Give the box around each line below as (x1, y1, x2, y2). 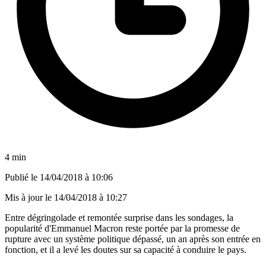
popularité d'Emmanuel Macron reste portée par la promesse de (5, 223, 240, 233)
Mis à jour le (5, 192, 54, 202)
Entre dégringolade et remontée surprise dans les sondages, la (5, 212, 233, 223)
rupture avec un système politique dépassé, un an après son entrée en (5, 233, 261, 244)
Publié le (5, 172, 40, 182)
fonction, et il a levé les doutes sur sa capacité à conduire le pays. (5, 244, 246, 255)
